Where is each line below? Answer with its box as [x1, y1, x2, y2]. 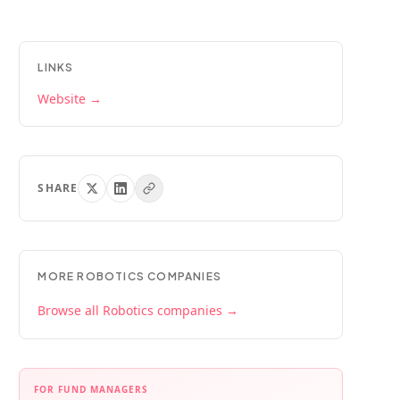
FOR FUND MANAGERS [34, 383, 149, 396]
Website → [37, 90, 103, 107]
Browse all [37, 302, 104, 319]
